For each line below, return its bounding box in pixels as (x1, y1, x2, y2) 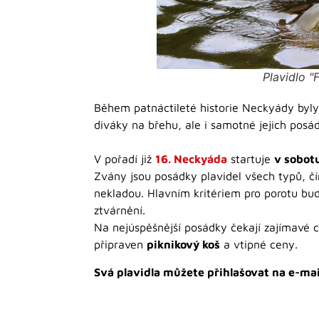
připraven (94, 238, 147, 251)
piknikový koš (147, 238, 220, 251)
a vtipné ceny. (220, 238, 298, 251)
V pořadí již (94, 152, 155, 166)
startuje (231, 152, 274, 166)
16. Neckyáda (155, 152, 227, 166)
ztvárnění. (94, 204, 145, 217)
